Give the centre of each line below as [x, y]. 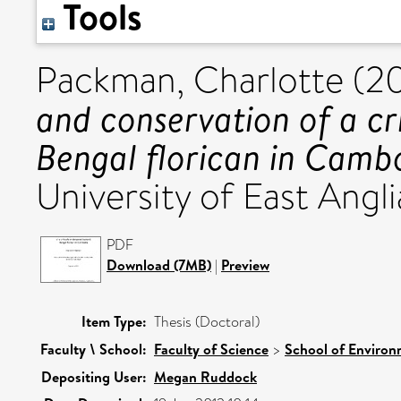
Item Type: [114, 321]
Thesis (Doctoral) [207, 322]
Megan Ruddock [205, 377]
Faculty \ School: [94, 349]
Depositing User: [94, 377]
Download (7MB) [159, 265]
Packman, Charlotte [190, 80]
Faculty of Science [211, 349]
